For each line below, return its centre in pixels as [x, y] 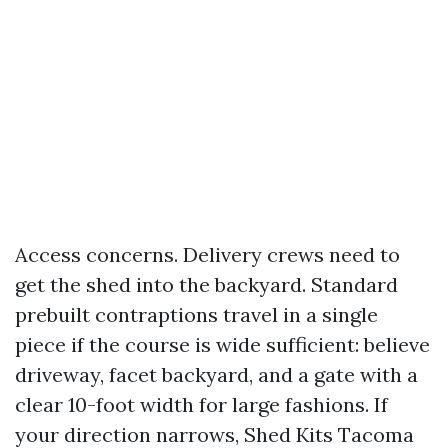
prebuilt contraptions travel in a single [196, 314]
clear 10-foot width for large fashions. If [201, 404]
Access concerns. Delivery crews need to [207, 254]
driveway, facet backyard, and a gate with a [216, 374]
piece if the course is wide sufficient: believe [222, 344]
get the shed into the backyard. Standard [206, 284]
